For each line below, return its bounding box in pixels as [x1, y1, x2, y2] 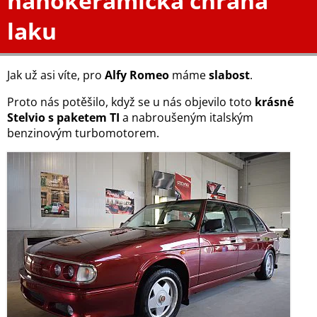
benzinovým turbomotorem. [7, 125, 162, 142]
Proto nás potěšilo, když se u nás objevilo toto [7, 94, 255, 110]
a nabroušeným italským [122, 110, 253, 126]
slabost [209, 67, 250, 83]
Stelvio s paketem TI [7, 110, 122, 126]
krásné [255, 94, 294, 110]
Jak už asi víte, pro [7, 67, 105, 83]
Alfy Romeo [105, 67, 169, 83]
